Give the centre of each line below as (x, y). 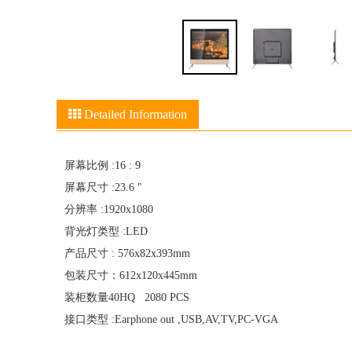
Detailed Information (134, 114)
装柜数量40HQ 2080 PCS (127, 297)
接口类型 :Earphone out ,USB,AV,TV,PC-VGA (171, 319)
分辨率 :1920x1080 (109, 209)
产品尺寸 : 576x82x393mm (129, 253)
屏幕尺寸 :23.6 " (103, 187)
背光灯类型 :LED (106, 231)
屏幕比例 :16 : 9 (103, 165)
